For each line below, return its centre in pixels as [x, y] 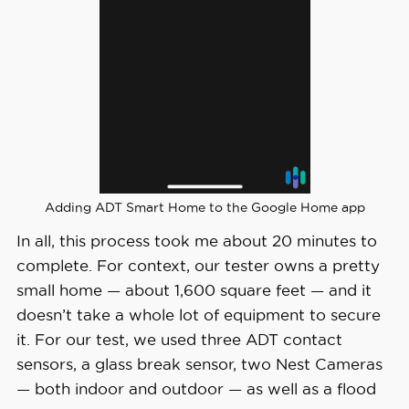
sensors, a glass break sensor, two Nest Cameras [199, 363]
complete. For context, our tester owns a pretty [198, 265]
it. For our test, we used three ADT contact [179, 339]
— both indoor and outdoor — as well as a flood [196, 388]
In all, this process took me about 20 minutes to [196, 240]
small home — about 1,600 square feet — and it [194, 289]
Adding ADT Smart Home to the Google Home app [204, 207]
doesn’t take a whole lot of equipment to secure [198, 314]
